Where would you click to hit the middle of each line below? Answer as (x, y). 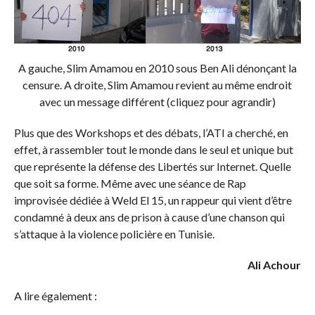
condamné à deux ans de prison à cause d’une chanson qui (149, 217)
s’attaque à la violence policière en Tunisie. (114, 234)
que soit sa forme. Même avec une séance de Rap (130, 184)
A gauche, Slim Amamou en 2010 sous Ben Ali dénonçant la (157, 68)
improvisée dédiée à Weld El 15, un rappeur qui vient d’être (153, 200)
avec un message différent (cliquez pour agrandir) (157, 102)
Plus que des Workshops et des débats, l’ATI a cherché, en (151, 133)
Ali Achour (275, 265)
